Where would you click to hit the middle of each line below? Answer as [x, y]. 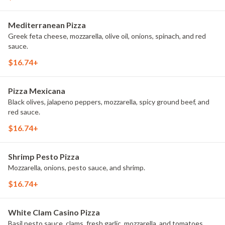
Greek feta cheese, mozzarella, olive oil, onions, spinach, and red [107, 36]
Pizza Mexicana [37, 91]
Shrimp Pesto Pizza [44, 156]
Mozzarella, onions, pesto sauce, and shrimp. [77, 167]
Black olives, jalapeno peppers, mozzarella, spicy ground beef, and [109, 102]
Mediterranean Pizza [47, 25]
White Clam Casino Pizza [54, 212]
